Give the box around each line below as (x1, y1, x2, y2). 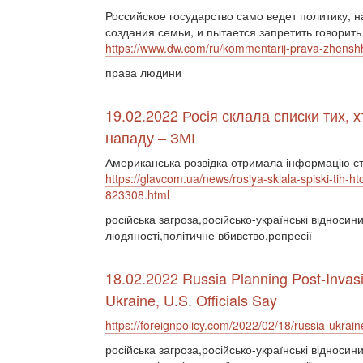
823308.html (105, 186, 169, 203)
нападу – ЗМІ (105, 126, 195, 147)
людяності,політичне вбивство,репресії (105, 227, 312, 243)
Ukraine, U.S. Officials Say (105, 289, 277, 310)
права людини (105, 64, 181, 80)
